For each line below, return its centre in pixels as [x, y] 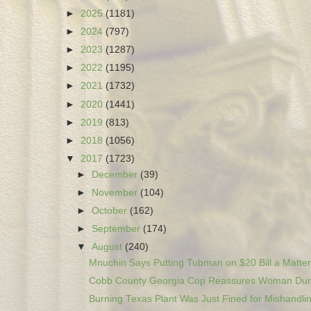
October [111, 210]
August [109, 247]
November [116, 192]
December [116, 174]
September [118, 229]
